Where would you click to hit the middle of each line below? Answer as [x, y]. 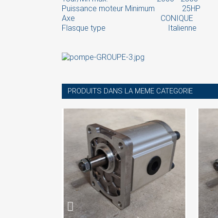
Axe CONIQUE [127, 18]
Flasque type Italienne [129, 28]
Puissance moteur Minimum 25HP [131, 8]
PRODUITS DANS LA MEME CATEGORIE [130, 91]
